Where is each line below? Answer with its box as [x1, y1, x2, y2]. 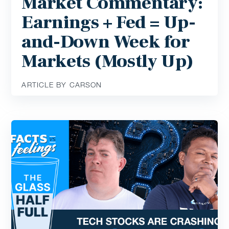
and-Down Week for [21, 30, 190, 54]
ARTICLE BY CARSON [21, 80, 102, 89]
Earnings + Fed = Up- [21, 10, 196, 34]
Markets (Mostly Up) [21, 49, 194, 73]
